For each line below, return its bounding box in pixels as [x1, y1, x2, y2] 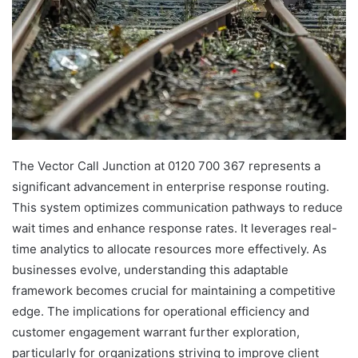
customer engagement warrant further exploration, [12, 324, 300, 340]
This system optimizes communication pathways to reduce [12, 200, 343, 216]
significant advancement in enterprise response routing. [12, 179, 329, 195]
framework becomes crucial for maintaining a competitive [12, 283, 336, 299]
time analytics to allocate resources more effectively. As [12, 241, 327, 257]
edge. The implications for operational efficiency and [12, 304, 309, 320]
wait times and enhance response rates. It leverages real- [12, 221, 337, 237]
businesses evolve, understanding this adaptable [12, 262, 288, 278]
